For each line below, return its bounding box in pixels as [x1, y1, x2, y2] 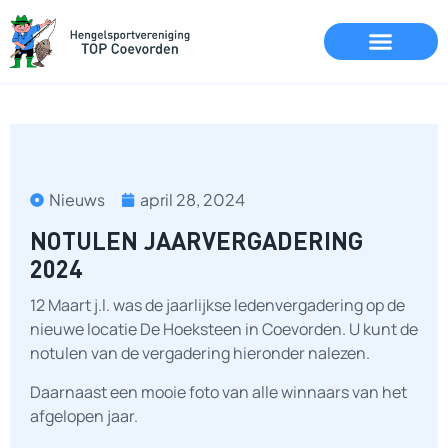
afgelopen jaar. [30, 404, 138, 427]
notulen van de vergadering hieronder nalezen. [30, 342, 370, 365]
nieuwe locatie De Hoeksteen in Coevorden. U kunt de [30, 318, 418, 341]
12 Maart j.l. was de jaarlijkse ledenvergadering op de [30, 294, 405, 317]
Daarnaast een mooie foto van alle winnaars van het [30, 380, 407, 403]
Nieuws [49, 189, 105, 211]
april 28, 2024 [140, 189, 245, 211]
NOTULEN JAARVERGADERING [30, 226, 363, 256]
